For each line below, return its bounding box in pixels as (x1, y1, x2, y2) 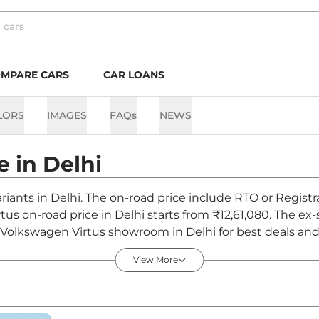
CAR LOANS (103, 68, 164, 81)
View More (132, 254, 178, 266)
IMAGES (47, 109, 87, 122)
